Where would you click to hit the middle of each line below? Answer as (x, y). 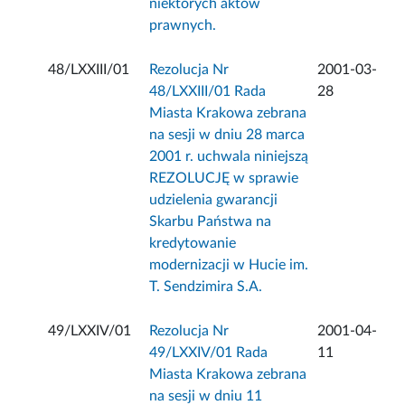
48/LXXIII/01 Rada (208, 92)
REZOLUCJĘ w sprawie (224, 179)
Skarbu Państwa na (211, 222)
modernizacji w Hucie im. (229, 265)
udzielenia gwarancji (214, 200)
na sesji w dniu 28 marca (227, 135)
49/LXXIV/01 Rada (209, 353)
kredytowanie (193, 244)
